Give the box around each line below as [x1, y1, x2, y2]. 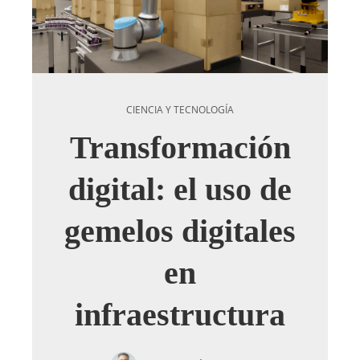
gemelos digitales [64, 212, 296, 249]
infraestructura [75, 296, 285, 333]
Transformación [69, 129, 291, 166]
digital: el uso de [68, 170, 292, 207]
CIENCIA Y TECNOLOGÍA [126, 102, 234, 117]
